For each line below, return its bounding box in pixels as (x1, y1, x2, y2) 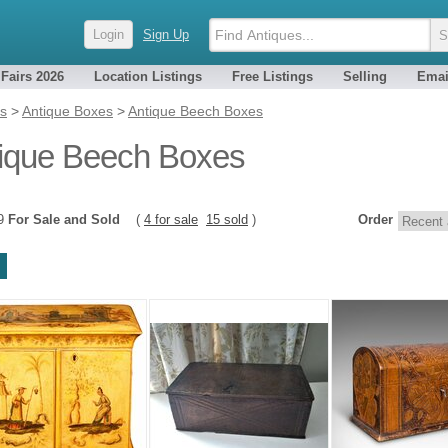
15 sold (206, 212, 248, 227)
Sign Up (143, 27, 189, 42)
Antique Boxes (22, 103, 113, 119)
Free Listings (232, 69, 313, 84)
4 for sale (144, 212, 198, 227)
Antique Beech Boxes (128, 103, 263, 119)
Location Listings (94, 69, 202, 84)
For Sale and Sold (8, 212, 120, 227)
